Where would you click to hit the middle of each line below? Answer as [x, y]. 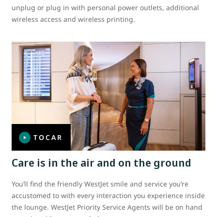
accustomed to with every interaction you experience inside [108, 195]
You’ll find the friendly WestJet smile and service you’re [100, 184]
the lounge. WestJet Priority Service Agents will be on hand [107, 207]
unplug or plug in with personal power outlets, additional [105, 7]
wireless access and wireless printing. [73, 19]
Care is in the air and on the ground [101, 162]
